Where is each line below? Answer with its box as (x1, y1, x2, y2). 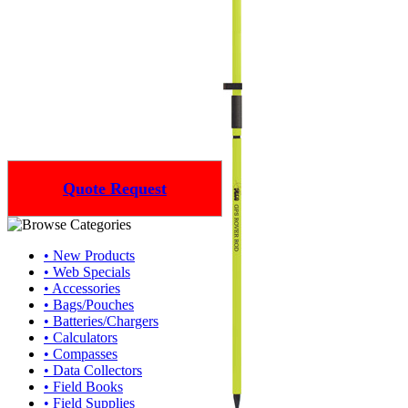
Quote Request (63, 178, 167, 198)
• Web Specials (44, 264, 130, 280)
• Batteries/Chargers (44, 313, 158, 329)
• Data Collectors (44, 362, 142, 378)
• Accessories (44, 280, 120, 296)
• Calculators (44, 330, 117, 345)
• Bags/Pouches (44, 297, 134, 312)
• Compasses (44, 346, 117, 362)
